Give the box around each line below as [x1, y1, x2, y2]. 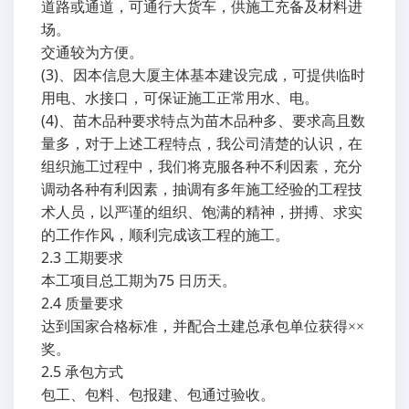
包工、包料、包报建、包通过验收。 [41, 387, 275, 403]
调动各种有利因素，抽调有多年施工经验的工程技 [41, 182, 362, 197]
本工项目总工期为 [41, 273, 158, 288]
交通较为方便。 [41, 45, 143, 60]
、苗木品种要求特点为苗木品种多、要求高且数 [58, 113, 365, 129]
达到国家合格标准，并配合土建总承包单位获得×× [41, 319, 364, 334]
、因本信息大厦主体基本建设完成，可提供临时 [58, 68, 365, 83]
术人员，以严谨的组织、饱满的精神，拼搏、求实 [41, 204, 362, 220]
